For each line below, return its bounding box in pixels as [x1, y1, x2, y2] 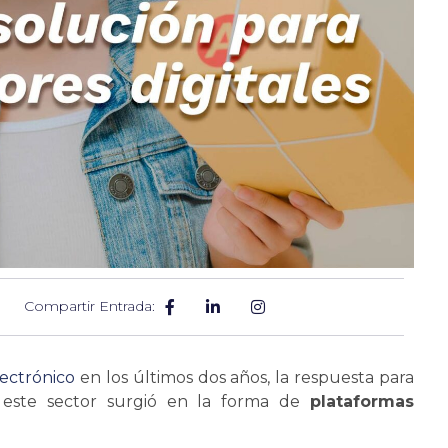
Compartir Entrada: [24, 296, 156, 315]
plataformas [310, 391, 415, 411]
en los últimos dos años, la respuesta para [75, 367, 415, 387]
